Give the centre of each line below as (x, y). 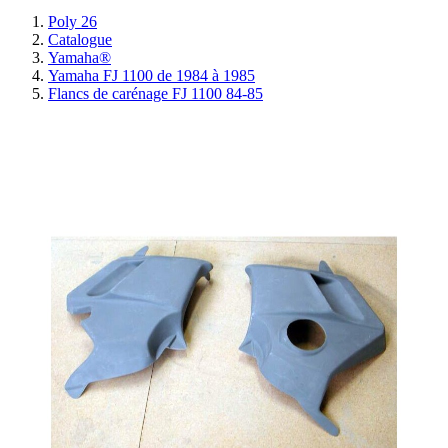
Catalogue (80, 39)
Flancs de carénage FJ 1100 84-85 (155, 93)
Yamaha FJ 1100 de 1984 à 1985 (151, 75)
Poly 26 (72, 21)
